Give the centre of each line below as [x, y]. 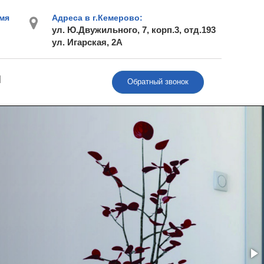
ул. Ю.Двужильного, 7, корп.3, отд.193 [133, 30]
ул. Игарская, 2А [87, 42]
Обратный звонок [158, 82]
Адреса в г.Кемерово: [97, 18]
